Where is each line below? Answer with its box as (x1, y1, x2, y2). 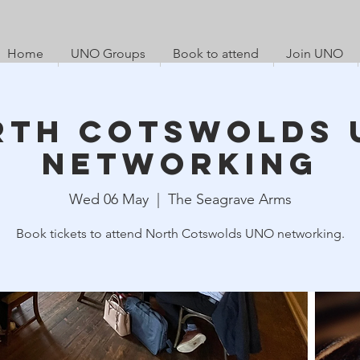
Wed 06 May (68, 190, 149, 209)
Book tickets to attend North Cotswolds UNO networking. (15, 226, 345, 242)
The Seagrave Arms (167, 190, 292, 209)
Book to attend (173, 45, 259, 61)
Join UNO (286, 45, 343, 61)
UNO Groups (71, 45, 145, 61)
